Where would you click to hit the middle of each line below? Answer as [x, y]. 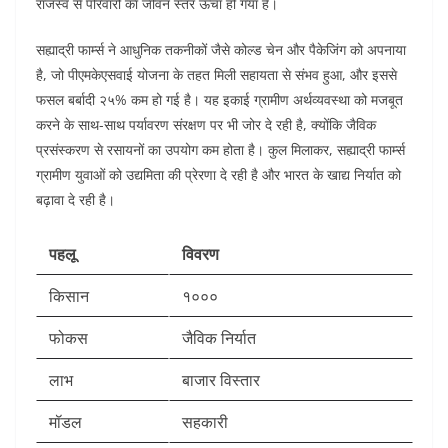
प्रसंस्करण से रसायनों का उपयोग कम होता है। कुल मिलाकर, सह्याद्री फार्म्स [220, 150]
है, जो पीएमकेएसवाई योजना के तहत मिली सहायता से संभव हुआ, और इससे [216, 75]
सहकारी [205, 422]
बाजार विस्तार [221, 380]
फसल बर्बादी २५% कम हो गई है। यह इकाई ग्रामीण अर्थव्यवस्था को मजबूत [219, 100]
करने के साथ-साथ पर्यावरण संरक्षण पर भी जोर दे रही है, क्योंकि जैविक [206, 125]
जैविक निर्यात [219, 338]
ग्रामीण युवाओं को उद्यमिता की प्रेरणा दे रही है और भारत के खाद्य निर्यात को [218, 175]
